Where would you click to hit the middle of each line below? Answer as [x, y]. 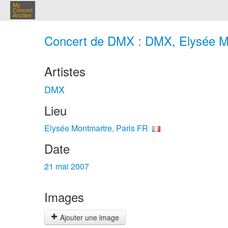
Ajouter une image [89, 217]
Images [64, 197]
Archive [22, 15]
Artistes [65, 71]
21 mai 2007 [67, 166]
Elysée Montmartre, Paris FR [96, 128]
